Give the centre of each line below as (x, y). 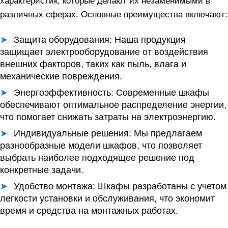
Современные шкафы (161, 92)
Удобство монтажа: (54, 186)
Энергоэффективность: (64, 92)
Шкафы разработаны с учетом (161, 186)
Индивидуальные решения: (73, 133)
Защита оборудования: (63, 39)
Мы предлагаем (167, 133)
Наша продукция (149, 39)
